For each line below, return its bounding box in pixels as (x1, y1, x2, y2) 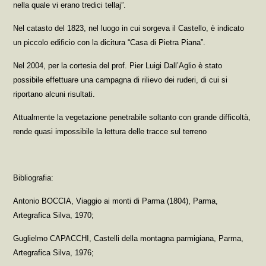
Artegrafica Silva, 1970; (13, 210, 94, 220)
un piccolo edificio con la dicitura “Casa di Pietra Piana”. (13, 37, 206, 47)
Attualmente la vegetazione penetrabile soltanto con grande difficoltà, (13, 112, 251, 122)
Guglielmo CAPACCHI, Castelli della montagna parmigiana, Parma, (13, 233, 244, 243)
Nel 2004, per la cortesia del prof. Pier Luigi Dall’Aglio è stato (13, 61, 223, 70)
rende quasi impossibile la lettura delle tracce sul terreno (13, 126, 207, 136)
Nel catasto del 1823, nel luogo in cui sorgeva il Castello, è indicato (13, 23, 245, 33)
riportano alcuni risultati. (13, 89, 96, 99)
